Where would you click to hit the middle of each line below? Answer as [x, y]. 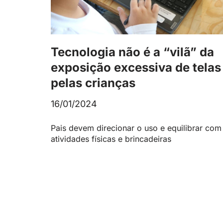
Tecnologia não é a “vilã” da [132, 52]
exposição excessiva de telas [136, 68]
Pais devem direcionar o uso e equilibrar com [136, 128]
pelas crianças [93, 83]
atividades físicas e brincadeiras [111, 139]
